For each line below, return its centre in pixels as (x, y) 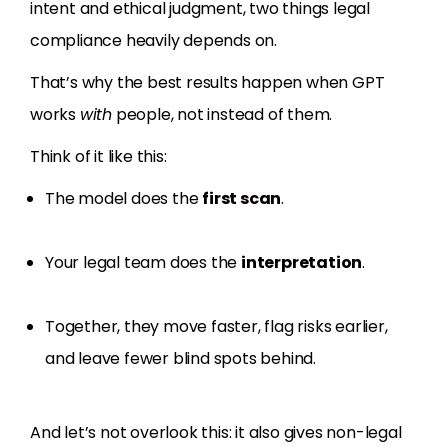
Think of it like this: (98, 157)
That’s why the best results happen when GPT (207, 83)
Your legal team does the (143, 263)
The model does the (124, 199)
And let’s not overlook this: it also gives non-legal (216, 433)
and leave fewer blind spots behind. (181, 359)
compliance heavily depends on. (154, 41)
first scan (242, 199)
